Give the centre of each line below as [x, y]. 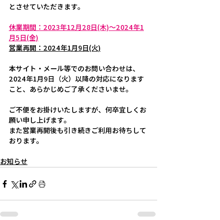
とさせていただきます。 [47, 7]
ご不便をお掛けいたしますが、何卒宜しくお [78, 110]
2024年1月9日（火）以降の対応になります [76, 79]
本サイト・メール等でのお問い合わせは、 [74, 69]
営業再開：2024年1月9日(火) [55, 48]
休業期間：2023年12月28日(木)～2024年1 [76, 28]
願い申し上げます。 [40, 121]
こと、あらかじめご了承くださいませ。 [71, 90]
